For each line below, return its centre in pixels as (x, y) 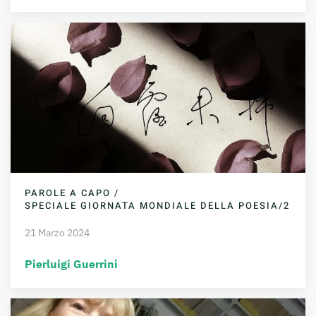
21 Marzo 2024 (57, 232)
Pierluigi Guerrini (71, 263)
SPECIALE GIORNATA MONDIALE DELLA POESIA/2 (157, 205)
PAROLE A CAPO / (72, 193)
